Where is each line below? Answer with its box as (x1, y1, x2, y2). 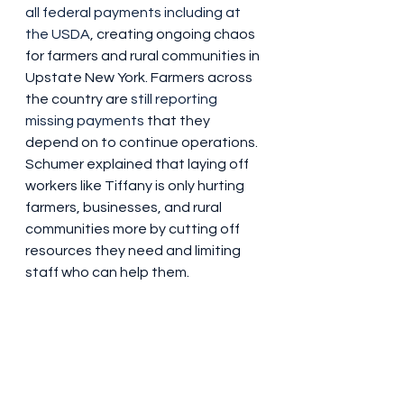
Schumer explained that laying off (25, 157, 252, 172)
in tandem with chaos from (25, 352, 203, 367)
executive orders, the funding (25, 373, 224, 389)
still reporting (131, 92, 220, 107)
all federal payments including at (25, 5, 243, 21)
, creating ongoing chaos (90, 27, 258, 42)
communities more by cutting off (25, 222, 243, 237)
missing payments (25, 114, 144, 129)
